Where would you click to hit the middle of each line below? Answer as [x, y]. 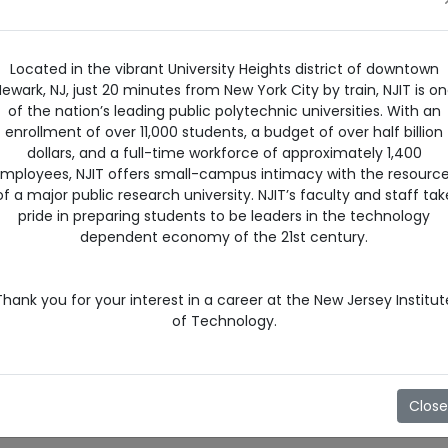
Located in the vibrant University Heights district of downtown [224, 69]
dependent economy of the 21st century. [224, 237]
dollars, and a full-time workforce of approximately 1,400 [224, 153]
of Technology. [224, 321]
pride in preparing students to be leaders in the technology [224, 216]
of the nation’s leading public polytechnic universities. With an [224, 111]
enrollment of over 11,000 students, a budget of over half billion [224, 132]
